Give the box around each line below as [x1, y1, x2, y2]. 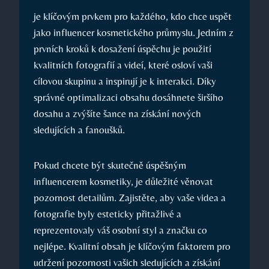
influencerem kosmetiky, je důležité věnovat [34, 175, 213, 188]
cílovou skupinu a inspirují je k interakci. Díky [34, 75, 216, 88]
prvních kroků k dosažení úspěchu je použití [34, 43, 211, 55]
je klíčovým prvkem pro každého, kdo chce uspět [34, 10, 232, 23]
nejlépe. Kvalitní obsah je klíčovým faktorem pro [34, 240, 231, 253]
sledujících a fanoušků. [34, 124, 125, 136]
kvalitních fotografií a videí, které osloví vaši [34, 59, 213, 71]
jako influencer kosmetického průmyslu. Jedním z [34, 26, 234, 39]
